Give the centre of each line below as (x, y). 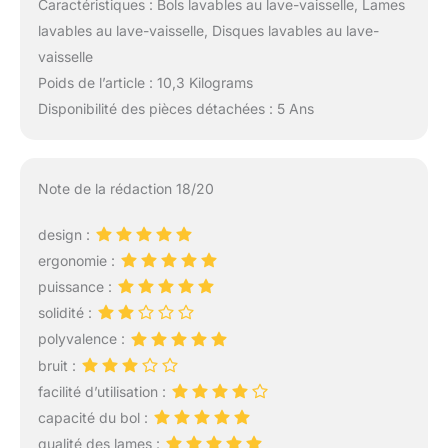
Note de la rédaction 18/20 (125, 188)
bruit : (58, 365)
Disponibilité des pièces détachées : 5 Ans (175, 108)
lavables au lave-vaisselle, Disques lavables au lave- (208, 30)
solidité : (66, 313)
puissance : (76, 287)
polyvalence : (83, 339)
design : (65, 234)
